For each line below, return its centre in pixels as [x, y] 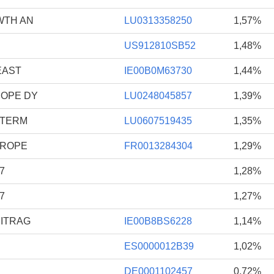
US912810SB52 [160, 45]
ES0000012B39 [159, 246]
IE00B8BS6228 [158, 221]
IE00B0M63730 [158, 70]
